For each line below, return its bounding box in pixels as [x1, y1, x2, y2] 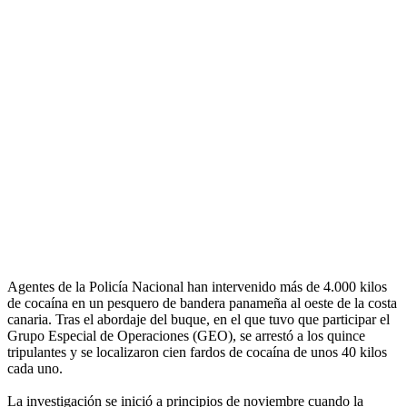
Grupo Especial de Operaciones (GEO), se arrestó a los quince [7, 328, 365, 344]
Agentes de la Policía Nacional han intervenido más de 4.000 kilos [7, 279, 387, 295]
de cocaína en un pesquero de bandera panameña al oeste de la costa [7, 295, 397, 312]
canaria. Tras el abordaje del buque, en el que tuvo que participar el [7, 312, 390, 328]
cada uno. [7, 361, 63, 377]
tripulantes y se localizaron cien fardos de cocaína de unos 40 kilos [7, 344, 387, 361]
